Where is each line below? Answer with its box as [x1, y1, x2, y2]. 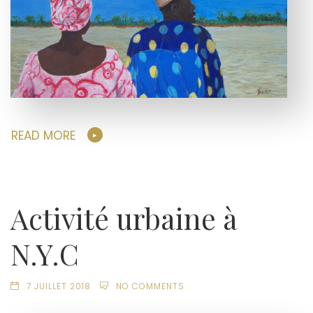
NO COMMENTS [115, 281, 184, 293]
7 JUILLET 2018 [26, 281, 91, 293]
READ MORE [11, 126, 75, 144]
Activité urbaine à [10, 199, 238, 238]
